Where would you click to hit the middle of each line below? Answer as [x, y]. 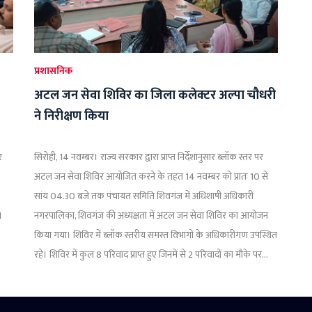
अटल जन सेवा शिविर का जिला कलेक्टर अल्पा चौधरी [155, 95]
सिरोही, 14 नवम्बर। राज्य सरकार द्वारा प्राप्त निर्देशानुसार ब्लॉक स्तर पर [149, 157]
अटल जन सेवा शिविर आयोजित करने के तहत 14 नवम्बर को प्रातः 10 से [151, 177]
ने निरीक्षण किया [71, 116]
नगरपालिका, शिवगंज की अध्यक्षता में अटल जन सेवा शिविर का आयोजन [151, 216]
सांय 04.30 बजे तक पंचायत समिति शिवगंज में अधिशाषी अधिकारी [144, 196]
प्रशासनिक [53, 71]
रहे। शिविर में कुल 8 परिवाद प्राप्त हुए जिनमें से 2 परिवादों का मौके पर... [151, 255]
